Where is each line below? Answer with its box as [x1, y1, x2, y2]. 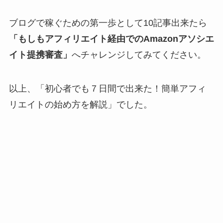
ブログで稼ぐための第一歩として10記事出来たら [8, 18, 207, 28]
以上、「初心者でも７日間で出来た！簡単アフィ [8, 83, 206, 94]
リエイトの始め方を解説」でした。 [8, 99, 152, 110]
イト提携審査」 [8, 50, 72, 60]
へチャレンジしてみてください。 [71, 50, 206, 60]
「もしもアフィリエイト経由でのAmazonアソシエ [8, 34, 214, 44]
